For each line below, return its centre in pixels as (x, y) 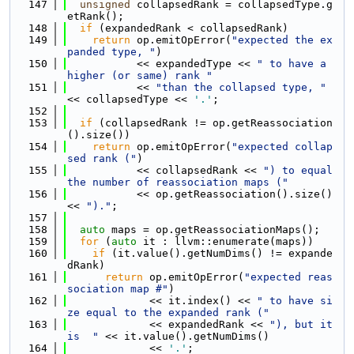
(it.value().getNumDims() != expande (219, 253)
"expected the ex (282, 40)
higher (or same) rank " (140, 75)
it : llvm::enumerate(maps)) (225, 241)
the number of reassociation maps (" (178, 182)
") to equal (298, 170)
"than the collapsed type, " (241, 87)
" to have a (292, 64)
